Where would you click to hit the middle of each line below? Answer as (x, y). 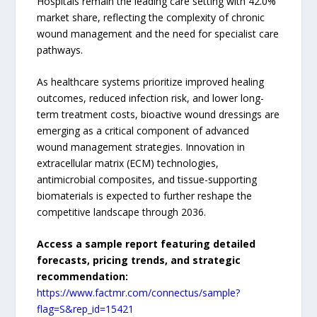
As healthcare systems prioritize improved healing (151, 81)
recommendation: (83, 277)
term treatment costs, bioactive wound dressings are (158, 114)
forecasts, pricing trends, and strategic (139, 260)
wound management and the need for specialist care (158, 33)
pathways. (60, 50)
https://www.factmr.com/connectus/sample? (139, 293)
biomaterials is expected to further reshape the (145, 195)
